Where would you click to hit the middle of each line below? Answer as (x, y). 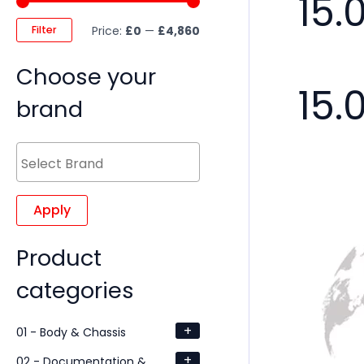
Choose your (86, 77)
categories (75, 290)
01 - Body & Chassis (71, 332)
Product (59, 258)
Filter (44, 30)
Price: (108, 31)
